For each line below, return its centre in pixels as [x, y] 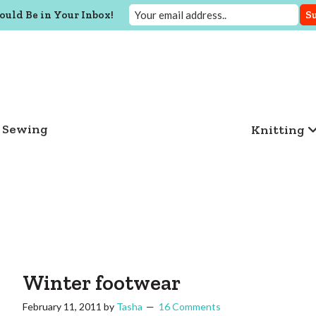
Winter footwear [102, 283]
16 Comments [190, 306]
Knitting [278, 129]
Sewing [25, 129]
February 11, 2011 [62, 306]
